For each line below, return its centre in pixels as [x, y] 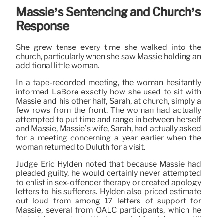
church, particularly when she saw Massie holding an [108, 56]
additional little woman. [58, 65]
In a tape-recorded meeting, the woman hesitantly [108, 82]
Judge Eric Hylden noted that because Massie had [108, 164]
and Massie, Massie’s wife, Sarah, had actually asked [108, 128]
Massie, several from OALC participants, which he [108, 210]
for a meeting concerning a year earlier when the [108, 138]
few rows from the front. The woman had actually [108, 110]
